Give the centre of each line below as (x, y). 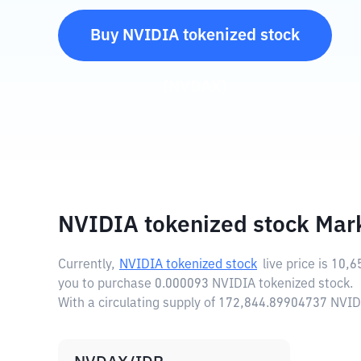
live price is (297, 265)
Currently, (87, 265)
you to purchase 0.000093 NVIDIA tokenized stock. (205, 284)
